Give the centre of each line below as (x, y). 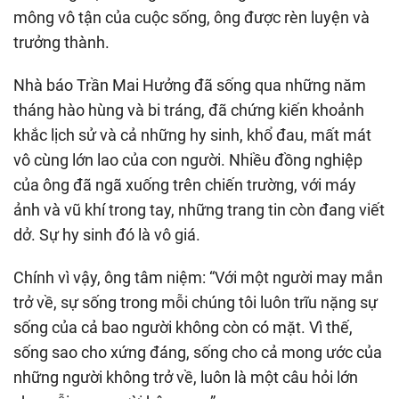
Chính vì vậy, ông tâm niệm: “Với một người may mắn (198, 277)
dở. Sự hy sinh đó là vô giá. (107, 234)
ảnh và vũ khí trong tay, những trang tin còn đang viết (199, 209)
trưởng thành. (61, 42)
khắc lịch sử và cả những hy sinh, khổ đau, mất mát (192, 134)
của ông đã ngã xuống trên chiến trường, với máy (185, 184)
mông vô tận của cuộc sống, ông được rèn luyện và (191, 17)
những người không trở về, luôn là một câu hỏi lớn (186, 377)
